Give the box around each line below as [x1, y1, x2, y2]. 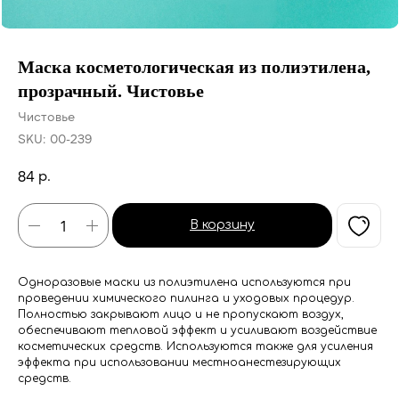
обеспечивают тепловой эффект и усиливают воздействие [18, 324, 377, 337]
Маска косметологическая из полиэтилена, [18, 57, 370, 77]
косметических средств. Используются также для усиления [18, 340, 373, 353]
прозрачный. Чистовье [18, 81, 204, 101]
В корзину [190, 218, 255, 232]
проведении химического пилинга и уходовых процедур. [18, 292, 354, 305]
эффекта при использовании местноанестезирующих [18, 356, 341, 369]
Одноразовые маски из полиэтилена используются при [18, 276, 351, 289]
